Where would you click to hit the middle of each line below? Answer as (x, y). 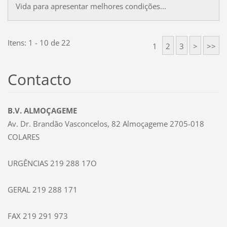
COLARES (23, 137)
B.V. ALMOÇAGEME (42, 110)
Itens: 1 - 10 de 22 (39, 42)
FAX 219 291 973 (37, 216)
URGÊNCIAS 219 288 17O (52, 163)
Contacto (39, 79)
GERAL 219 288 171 (42, 189)
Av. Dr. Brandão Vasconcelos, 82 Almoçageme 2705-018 (106, 123)
